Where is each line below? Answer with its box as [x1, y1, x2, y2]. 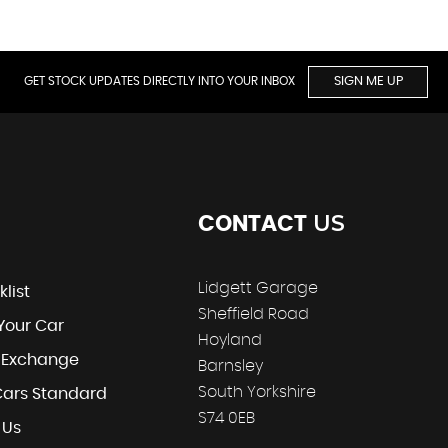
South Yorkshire [198, 383, 316, 400]
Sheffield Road [198, 305, 309, 322]
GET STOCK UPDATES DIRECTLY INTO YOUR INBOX [24, 74, 298, 87]
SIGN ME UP [333, 74, 403, 88]
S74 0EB [198, 409, 255, 426]
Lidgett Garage [198, 279, 318, 296]
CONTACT [198, 212, 307, 235]
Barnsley [198, 357, 263, 374]
